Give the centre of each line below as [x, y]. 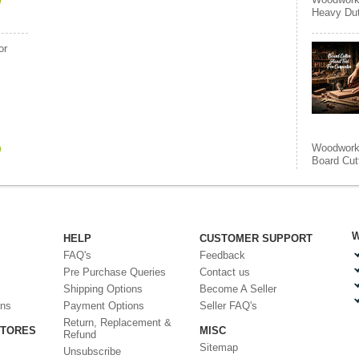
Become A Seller [238, 289]
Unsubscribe [92, 351]
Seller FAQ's [228, 306]
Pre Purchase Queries [115, 272]
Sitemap [219, 347]
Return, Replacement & [117, 323]
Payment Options [104, 306]
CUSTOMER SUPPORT [256, 238]
